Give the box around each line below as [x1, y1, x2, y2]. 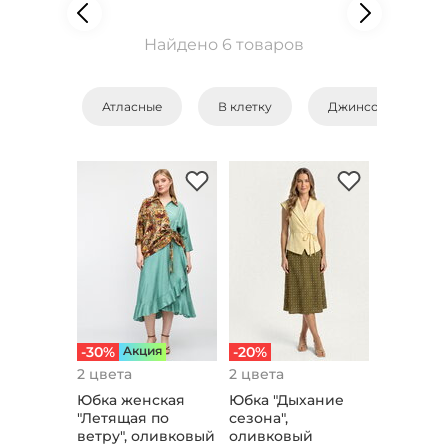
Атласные [101, 99, 162, 114]
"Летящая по [76, 409, 169, 427]
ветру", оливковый [76, 427, 215, 445]
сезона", [229, 409, 288, 427]
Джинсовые [327, 99, 402, 114]
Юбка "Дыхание [229, 391, 344, 409]
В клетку [217, 99, 272, 114]
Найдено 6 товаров [144, 35, 304, 54]
